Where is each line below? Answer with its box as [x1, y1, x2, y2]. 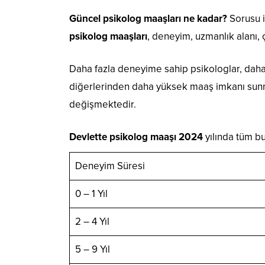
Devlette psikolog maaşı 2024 [69, 130, 203, 143]
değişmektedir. [69, 98, 136, 111]
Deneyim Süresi [75, 159, 145, 172]
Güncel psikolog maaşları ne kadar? [69, 12, 227, 25]
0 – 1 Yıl [75, 187, 108, 200]
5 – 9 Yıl [75, 243, 110, 256]
